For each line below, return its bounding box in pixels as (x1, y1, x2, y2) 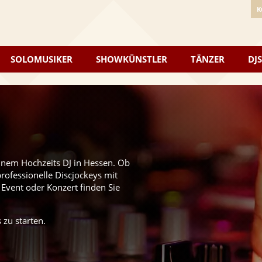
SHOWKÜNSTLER (96, 53, 167, 65)
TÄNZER (191, 53, 225, 65)
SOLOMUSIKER (11, 53, 73, 65)
